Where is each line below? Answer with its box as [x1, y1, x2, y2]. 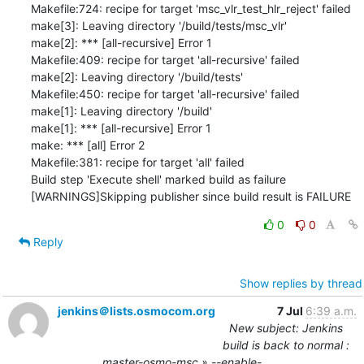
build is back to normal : [222, 337, 349, 352]
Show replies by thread [239, 275, 362, 290]
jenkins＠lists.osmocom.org [57, 303, 215, 318]
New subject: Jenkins [228, 320, 343, 335]
